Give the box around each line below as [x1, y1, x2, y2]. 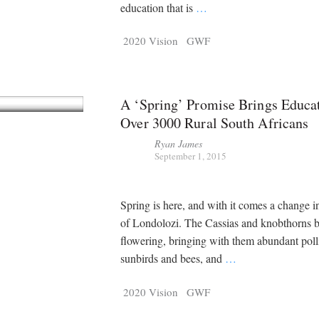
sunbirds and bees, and [120, 251, 226, 266]
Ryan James [155, 136, 203, 150]
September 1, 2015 [155, 149, 227, 162]
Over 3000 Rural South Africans [120, 113, 309, 132]
